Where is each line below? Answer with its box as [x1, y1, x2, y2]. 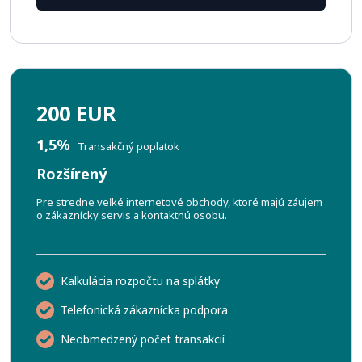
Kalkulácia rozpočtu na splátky [61, 273, 220, 288]
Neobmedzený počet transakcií [61, 331, 225, 347]
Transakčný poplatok [78, 139, 179, 154]
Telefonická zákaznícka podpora [61, 302, 228, 318]
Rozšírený [36, 164, 107, 183]
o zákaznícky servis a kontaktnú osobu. [36, 208, 227, 222]
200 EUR [36, 99, 122, 127]
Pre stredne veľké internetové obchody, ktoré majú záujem [36, 195, 322, 209]
